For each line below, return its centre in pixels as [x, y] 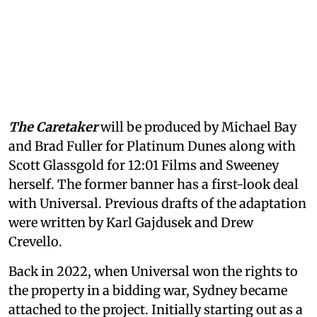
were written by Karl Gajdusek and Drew [131, 222]
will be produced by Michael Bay [198, 127]
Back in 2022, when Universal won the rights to [153, 271]
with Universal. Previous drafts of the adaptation [157, 203]
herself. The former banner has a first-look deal [154, 184]
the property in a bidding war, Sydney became [148, 290]
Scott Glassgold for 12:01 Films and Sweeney [144, 165]
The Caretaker [54, 127]
